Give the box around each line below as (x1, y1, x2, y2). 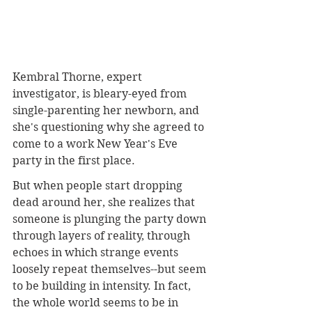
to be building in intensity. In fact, (13, 279, 194, 292)
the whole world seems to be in (13, 295, 181, 309)
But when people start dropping (13, 178, 185, 192)
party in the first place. (13, 153, 135, 167)
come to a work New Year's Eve (13, 136, 180, 150)
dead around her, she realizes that (13, 195, 198, 209)
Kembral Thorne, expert (13, 70, 145, 84)
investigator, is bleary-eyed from (13, 86, 189, 100)
